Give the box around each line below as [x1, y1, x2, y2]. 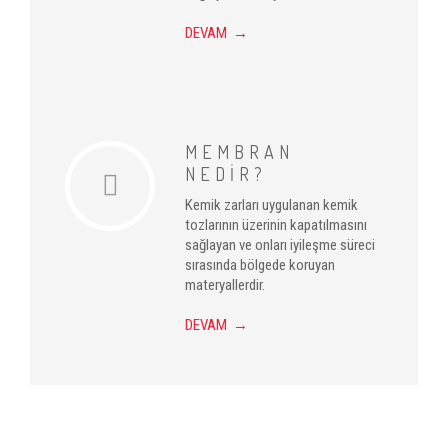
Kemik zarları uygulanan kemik [185, 196, 358, 214]
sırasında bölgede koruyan [185, 256, 335, 274]
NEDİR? [185, 163, 267, 185]
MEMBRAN [185, 141, 294, 163]
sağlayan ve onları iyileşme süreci [185, 236, 375, 254]
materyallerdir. [185, 276, 265, 294]
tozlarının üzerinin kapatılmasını [185, 216, 367, 234]
